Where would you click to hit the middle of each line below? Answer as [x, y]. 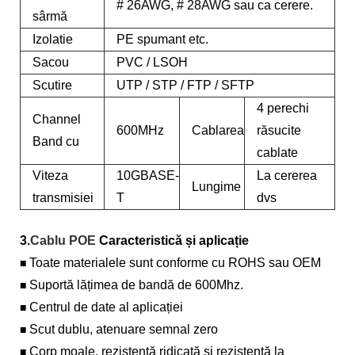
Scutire [52, 85]
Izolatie [53, 39]
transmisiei [63, 198]
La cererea [287, 176]
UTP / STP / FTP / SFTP [185, 85]
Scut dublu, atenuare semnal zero [124, 329]
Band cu [56, 141]
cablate [277, 153]
